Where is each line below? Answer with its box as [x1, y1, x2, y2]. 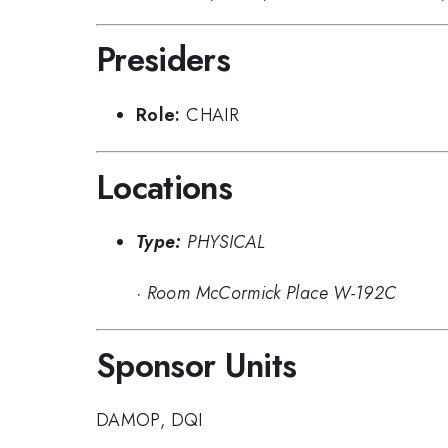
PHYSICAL [187, 229, 266, 256]
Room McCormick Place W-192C [146, 279, 397, 306]
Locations [96, 163, 233, 211]
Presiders [96, 36, 231, 84]
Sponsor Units [96, 341, 297, 389]
